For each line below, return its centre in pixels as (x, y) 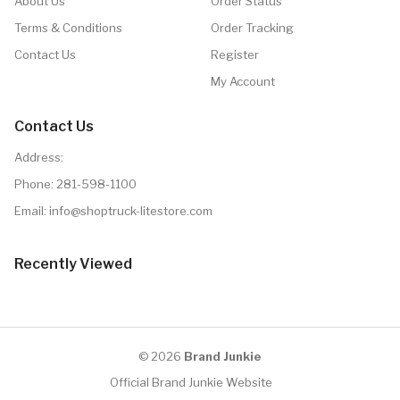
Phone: (35, 183)
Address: (39, 157)
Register (235, 54)
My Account (243, 81)
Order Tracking (252, 27)
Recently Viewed (73, 263)
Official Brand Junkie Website (191, 382)
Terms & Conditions (68, 27)
